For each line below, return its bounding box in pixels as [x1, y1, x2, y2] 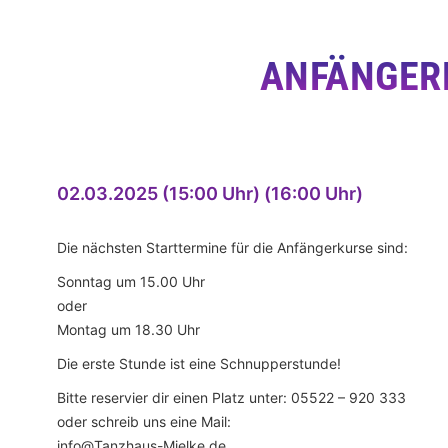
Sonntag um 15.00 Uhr [57, 273, 205, 290]
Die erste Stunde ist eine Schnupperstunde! [57, 355, 341, 372]
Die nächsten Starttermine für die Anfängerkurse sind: [57, 239, 408, 256]
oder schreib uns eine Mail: [57, 413, 231, 430]
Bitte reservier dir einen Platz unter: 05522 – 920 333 [57, 389, 406, 406]
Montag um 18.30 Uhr [57, 321, 200, 338]
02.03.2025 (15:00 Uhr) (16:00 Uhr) [57, 183, 363, 204]
